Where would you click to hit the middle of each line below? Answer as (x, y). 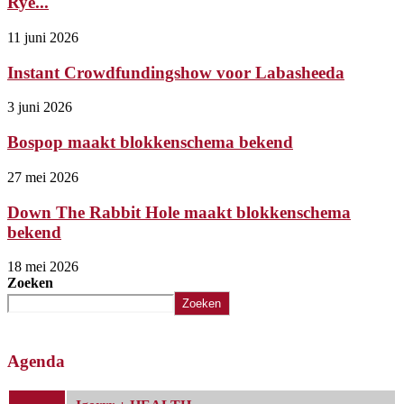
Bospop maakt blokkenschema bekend (150, 142)
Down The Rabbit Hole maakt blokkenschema (179, 212)
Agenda (36, 362)
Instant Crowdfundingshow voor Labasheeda (176, 72)
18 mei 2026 (43, 267)
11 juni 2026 (43, 38)
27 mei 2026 (43, 177)
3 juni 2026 (40, 107)
